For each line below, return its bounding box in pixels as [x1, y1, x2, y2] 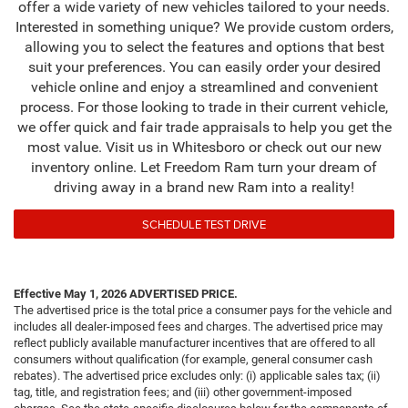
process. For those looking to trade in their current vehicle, [20, 98, 388, 117]
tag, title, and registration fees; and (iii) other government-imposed [14, 385, 352, 400]
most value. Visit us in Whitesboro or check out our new [26, 138, 382, 157]
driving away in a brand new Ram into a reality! [54, 178, 354, 197]
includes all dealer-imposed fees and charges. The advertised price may [14, 320, 382, 334]
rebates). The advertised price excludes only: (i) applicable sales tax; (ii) [14, 369, 381, 383]
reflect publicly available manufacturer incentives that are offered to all [14, 336, 375, 351]
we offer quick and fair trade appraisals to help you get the [16, 118, 392, 137]
